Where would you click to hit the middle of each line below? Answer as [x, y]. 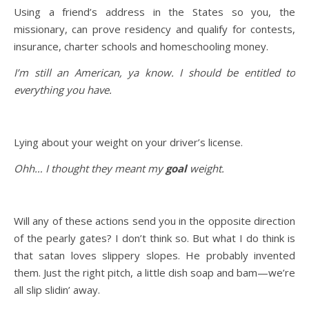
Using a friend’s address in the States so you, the [154, 11]
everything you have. [64, 89]
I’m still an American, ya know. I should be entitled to [154, 72]
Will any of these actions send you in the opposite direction [154, 220]
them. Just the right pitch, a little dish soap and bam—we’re [154, 272]
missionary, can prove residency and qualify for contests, [154, 29]
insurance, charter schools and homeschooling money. [141, 46]
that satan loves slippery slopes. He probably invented [154, 255]
